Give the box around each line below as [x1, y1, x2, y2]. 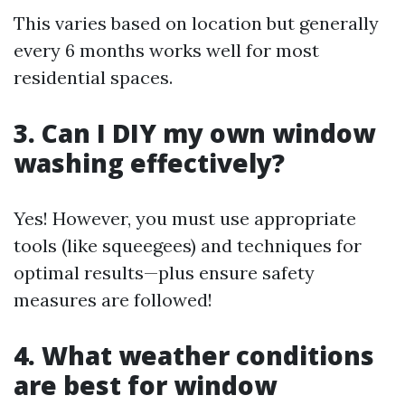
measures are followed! [14, 288, 212, 311]
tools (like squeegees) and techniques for [14, 234, 362, 257]
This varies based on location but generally [14, 12, 379, 34]
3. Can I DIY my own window [14, 116, 375, 150]
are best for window [14, 368, 277, 402]
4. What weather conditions [14, 338, 374, 372]
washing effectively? [14, 146, 285, 180]
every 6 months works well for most [14, 39, 319, 61]
